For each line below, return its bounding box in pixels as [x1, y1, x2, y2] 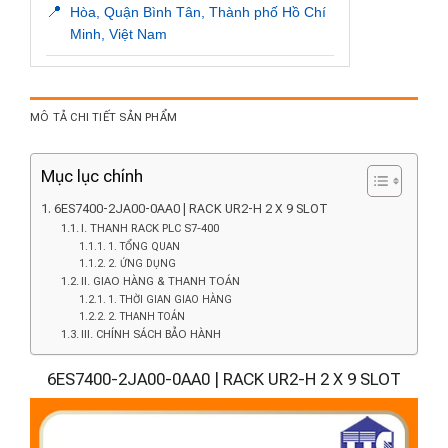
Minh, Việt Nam [70, 25, 167, 42]
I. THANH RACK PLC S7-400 [81, 220, 220, 235]
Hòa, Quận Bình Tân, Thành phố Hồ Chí [70, 3, 326, 20]
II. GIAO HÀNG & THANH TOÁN [81, 273, 241, 288]
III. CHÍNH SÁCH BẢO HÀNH [81, 326, 222, 341]
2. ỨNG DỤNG [107, 257, 176, 269]
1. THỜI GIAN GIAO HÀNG [107, 293, 232, 305]
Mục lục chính [41, 166, 143, 187]
